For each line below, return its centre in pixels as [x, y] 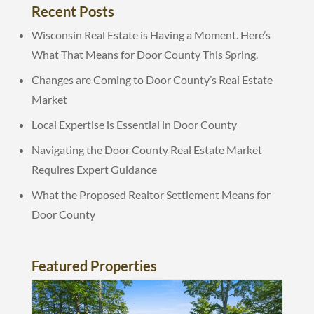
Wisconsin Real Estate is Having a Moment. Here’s [151, 34]
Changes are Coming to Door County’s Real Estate [152, 79]
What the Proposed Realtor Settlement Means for [151, 194]
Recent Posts [73, 11]
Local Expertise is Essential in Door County [134, 124]
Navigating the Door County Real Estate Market [146, 149]
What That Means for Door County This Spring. [144, 54]
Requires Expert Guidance [94, 169]
